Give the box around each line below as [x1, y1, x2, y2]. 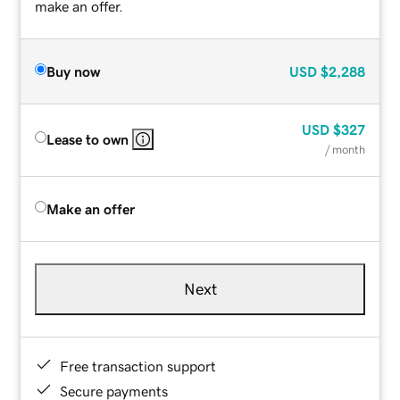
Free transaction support [60, 358, 217, 373]
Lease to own [46, 131, 129, 146]
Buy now [46, 63, 101, 79]
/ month [324, 143, 365, 155]
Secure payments [60, 383, 169, 398]
